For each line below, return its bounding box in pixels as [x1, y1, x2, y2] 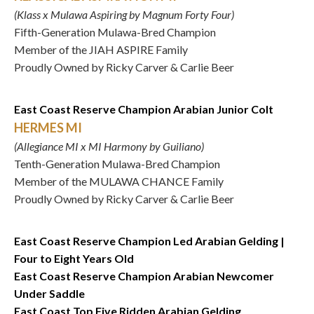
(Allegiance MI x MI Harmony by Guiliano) [14, 139, 204, 153]
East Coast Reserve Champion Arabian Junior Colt [14, 102, 273, 116]
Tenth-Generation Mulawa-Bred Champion [14, 157, 220, 170]
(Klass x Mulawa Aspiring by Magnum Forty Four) [14, 8, 234, 21]
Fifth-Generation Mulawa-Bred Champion [14, 25, 216, 39]
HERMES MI [14, 120, 82, 135]
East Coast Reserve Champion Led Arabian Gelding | [14, 234, 285, 247]
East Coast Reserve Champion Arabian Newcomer [14, 269, 274, 282]
